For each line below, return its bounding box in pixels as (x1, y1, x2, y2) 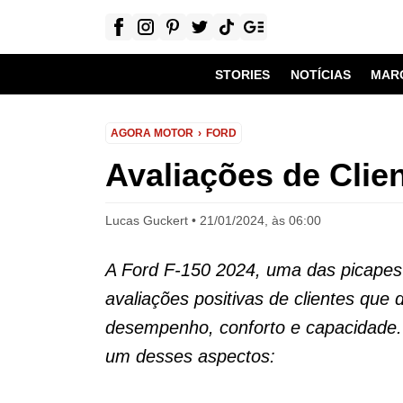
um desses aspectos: (105, 346, 275, 366)
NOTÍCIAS (290, 67, 351, 82)
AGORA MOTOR (111, 127, 193, 139)
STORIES (215, 67, 271, 82)
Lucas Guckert (105, 213, 188, 228)
